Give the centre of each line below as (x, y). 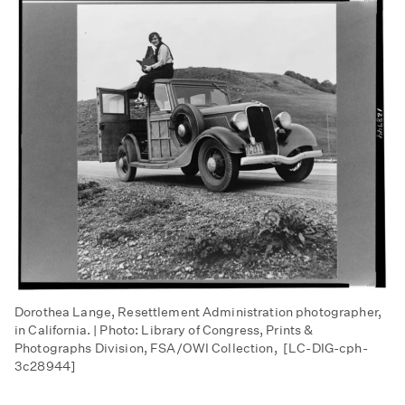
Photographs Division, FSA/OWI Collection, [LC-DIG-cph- (191, 348)
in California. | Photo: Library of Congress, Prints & (164, 330)
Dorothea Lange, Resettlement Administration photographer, (198, 311)
